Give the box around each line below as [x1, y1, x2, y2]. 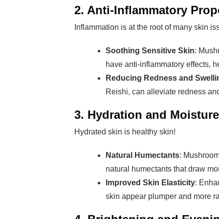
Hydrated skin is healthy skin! [74, 128, 175, 136]
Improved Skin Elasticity [106, 178, 195, 187]
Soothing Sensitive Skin [106, 46, 195, 55]
